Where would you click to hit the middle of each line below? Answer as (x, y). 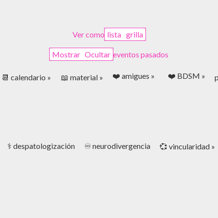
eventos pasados (141, 54)
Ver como (89, 34)
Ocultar (98, 54)
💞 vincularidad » (188, 146)
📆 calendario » (27, 77)
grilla (134, 34)
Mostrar (66, 54)
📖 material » (82, 77)
